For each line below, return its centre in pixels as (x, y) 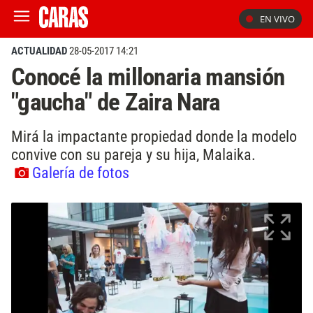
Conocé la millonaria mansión (148, 77)
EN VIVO (277, 19)
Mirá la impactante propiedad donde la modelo (154, 136)
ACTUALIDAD (39, 51)
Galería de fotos (81, 172)
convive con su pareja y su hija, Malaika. (133, 154)
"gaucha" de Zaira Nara (116, 102)
